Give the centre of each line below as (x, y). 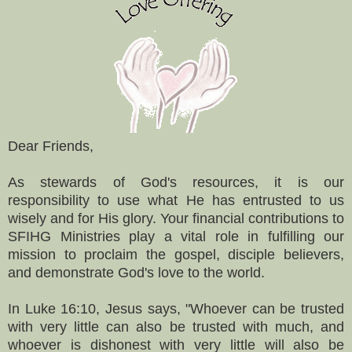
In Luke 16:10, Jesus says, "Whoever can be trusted (176, 308)
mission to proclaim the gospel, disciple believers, (176, 254)
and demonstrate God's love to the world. (136, 272)
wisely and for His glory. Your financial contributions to (176, 218)
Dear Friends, (51, 146)
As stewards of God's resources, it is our (176, 182)
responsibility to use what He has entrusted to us (176, 200)
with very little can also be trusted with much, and (176, 326)
